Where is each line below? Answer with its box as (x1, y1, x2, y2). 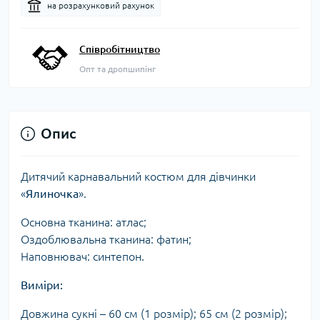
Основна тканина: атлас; (21, 216, 146, 229)
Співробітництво (79, 44, 160, 55)
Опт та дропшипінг (79, 64, 156, 74)
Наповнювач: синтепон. (21, 250, 144, 263)
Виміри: (21, 279, 63, 291)
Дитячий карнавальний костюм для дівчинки (21, 170, 256, 183)
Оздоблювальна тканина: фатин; (21, 233, 191, 246)
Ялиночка (26, 187, 79, 200)
